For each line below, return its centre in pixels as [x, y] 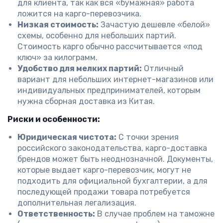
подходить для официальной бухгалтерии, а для [112, 181]
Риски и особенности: [54, 119]
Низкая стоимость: [58, 25]
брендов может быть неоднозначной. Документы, [115, 159]
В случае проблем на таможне [155, 214]
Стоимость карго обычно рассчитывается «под [110, 47]
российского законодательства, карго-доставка [112, 148]
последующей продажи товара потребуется [104, 192]
